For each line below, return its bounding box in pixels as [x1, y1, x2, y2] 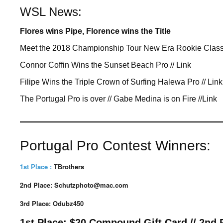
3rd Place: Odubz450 [20, 199, 84, 208]
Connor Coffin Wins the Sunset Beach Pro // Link [20, 61, 191, 69]
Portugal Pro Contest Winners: [20, 138, 211, 153]
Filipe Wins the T [20, 78, 79, 86]
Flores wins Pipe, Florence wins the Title [20, 27, 171, 35]
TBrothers [54, 162, 84, 171]
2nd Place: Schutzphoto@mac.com [20, 180, 128, 190]
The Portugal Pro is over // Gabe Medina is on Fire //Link [20, 95, 217, 103]
